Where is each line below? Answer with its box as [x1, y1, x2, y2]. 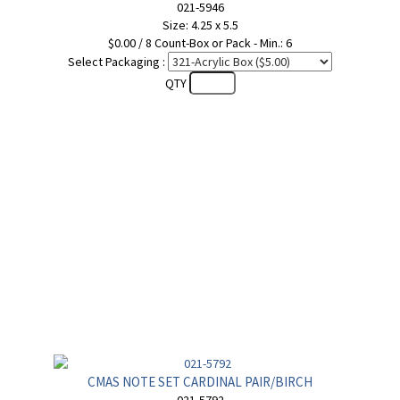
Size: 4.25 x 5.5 [162, 17, 238, 33]
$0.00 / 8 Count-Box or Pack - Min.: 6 [108, 35, 292, 51]
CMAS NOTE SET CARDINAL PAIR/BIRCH [87, 373, 312, 390]
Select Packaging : [68, 54, 165, 70]
